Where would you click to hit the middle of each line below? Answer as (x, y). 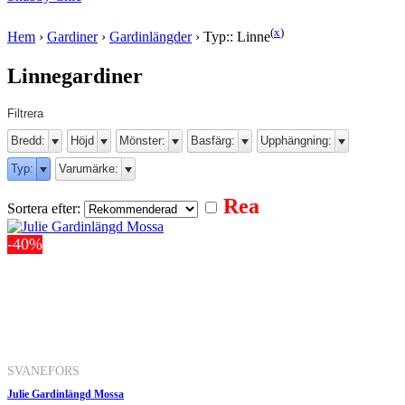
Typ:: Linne (237, 37)
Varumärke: (89, 168)
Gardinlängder (151, 37)
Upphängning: (296, 140)
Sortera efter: (46, 208)
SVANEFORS (43, 370)
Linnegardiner (75, 75)
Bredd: (28, 140)
